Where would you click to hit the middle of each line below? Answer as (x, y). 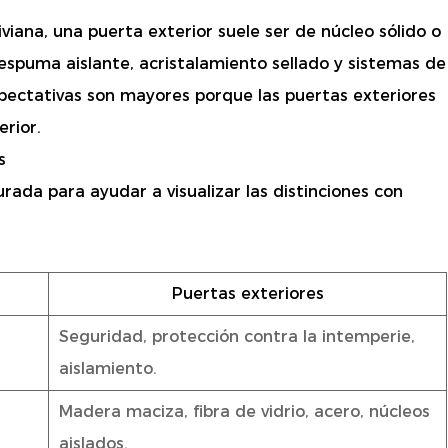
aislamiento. (108, 369)
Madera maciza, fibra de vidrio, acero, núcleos (244, 412)
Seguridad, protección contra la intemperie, (237, 337)
